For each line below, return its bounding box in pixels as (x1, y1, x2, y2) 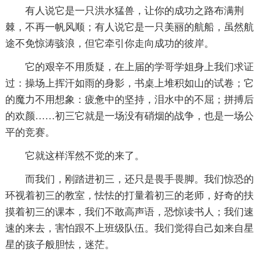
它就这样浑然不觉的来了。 (25, 150, 144, 161)
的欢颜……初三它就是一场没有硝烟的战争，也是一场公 (5, 110, 254, 122)
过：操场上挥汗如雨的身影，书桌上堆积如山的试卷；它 (5, 77, 254, 89)
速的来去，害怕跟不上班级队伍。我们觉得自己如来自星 (5, 222, 254, 234)
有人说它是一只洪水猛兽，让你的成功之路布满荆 (25, 5, 244, 16)
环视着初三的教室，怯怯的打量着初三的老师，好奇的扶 (5, 189, 254, 201)
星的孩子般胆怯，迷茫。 (5, 239, 115, 250)
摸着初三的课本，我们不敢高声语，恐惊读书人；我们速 (5, 206, 254, 218)
